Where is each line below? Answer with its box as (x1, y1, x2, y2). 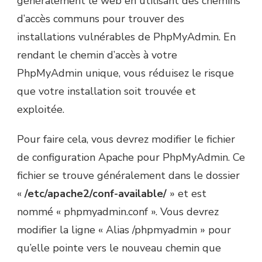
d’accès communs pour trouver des (17, 12, 184, 26)
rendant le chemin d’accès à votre (17, 48, 177, 63)
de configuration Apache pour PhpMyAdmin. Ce (17, 150, 245, 165)
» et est (167, 187, 206, 201)
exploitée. (17, 102, 64, 117)
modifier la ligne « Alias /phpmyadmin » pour (17, 223, 231, 237)
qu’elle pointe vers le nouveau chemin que (17, 241, 221, 256)
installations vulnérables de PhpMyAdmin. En (17, 30, 236, 44)
